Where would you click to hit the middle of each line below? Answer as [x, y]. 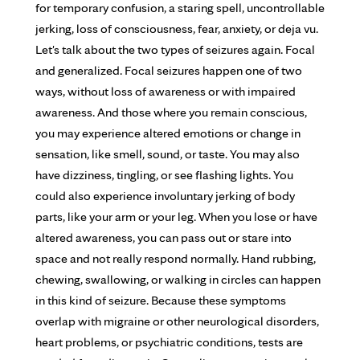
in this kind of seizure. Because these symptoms [161, 300]
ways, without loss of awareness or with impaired [166, 91]
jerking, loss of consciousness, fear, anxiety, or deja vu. [177, 29]
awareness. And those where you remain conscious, [171, 112]
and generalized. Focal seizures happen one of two [169, 70]
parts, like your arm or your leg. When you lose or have [176, 217]
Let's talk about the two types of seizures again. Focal [175, 49]
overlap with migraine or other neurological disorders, [177, 321]
